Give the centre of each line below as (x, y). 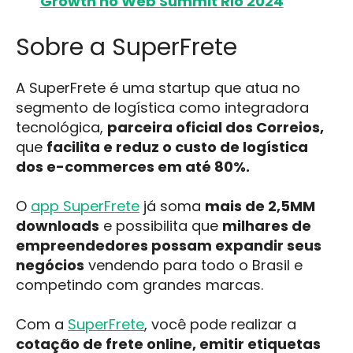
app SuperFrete (85, 206)
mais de (236, 206)
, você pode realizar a (220, 325)
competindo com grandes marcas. (139, 284)
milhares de (267, 225)
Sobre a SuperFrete (126, 47)
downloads (58, 225)
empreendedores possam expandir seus (169, 245)
